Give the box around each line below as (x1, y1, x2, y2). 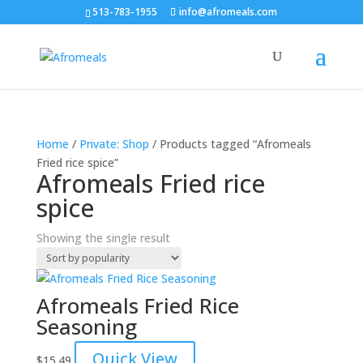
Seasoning (36, 312, 137, 341)
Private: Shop (79, 136, 149, 152)
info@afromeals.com (179, 5, 278, 19)
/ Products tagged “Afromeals (148, 136, 311, 152)
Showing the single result (36, 230, 170, 246)
